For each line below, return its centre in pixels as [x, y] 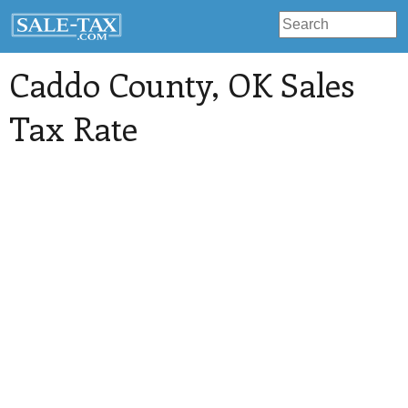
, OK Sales [283, 84]
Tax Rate [73, 128]
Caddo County [110, 84]
